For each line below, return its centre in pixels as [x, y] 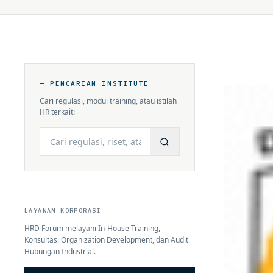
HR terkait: [57, 112]
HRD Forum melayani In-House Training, [92, 228]
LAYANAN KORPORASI [63, 211]
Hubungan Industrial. [60, 251]
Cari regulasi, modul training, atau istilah [108, 101]
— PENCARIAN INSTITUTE [94, 83]
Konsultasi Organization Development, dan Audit [106, 240]
